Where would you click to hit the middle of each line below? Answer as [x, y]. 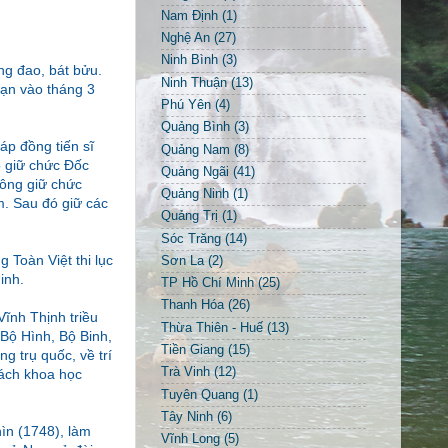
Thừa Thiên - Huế [212, 327]
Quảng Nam [195, 149]
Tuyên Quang [200, 394]
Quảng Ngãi [195, 171]
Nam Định [189, 15]
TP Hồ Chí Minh [207, 283]
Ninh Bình [189, 60]
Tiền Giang [192, 350]
